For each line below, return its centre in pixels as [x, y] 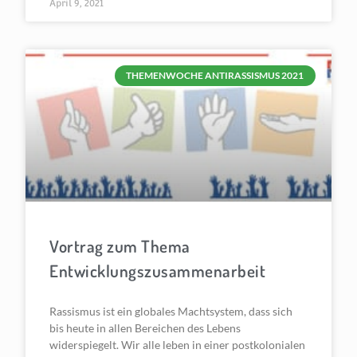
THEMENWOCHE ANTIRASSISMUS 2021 [215, 75]
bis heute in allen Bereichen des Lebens [145, 328]
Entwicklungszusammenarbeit [158, 271]
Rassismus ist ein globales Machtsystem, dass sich [171, 312]
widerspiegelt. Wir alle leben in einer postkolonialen [178, 345]
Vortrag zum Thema [120, 246]
